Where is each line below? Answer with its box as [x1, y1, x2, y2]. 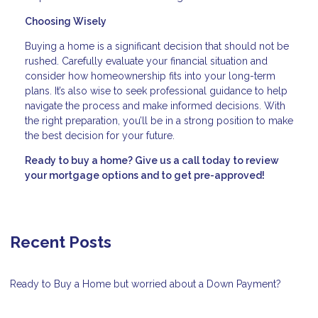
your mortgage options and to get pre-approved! [25, 170, 265, 182]
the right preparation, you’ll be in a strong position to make [25, 115, 293, 127]
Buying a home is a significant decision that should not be [25, 40, 289, 53]
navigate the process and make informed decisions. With [25, 100, 285, 112]
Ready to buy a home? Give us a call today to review [25, 155, 279, 167]
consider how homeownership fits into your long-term [25, 70, 275, 82]
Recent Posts [10, 233, 111, 252]
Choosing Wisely [25, 16, 106, 28]
